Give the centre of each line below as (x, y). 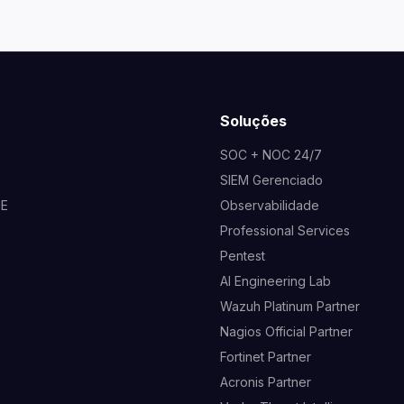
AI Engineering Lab (275, 281)
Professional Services (285, 231)
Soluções (253, 121)
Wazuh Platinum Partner (290, 307)
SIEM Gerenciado (271, 180)
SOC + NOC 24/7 (271, 155)
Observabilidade (270, 206)
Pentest (243, 256)
